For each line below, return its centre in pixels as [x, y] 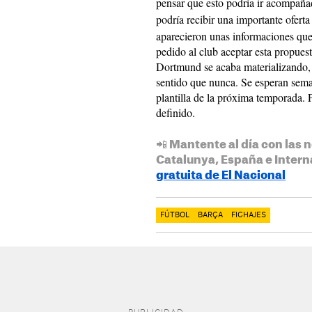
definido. [175, 112]
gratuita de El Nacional [221, 175]
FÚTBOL [175, 215]
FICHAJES [249, 215]
